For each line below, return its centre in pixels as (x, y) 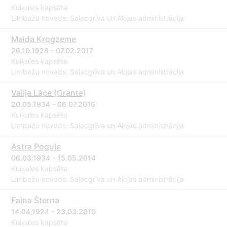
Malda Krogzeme (44, 39)
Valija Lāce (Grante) (49, 93)
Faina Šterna (35, 200)
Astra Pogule (36, 146)
